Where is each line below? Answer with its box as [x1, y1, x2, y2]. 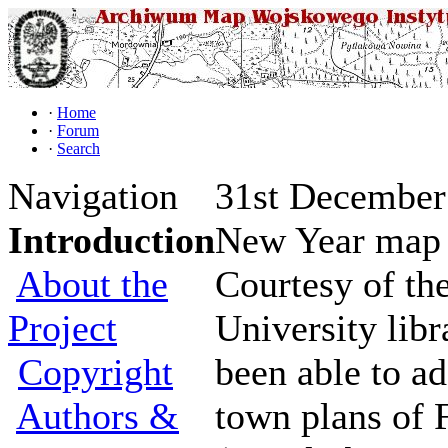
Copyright [18, 351, 173, 393]
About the [16, 263, 168, 305]
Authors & [16, 395, 179, 437]
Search [57, 140, 100, 157]
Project [8, 307, 117, 349]
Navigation [8, 175, 178, 217]
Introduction [8, 219, 215, 261]
